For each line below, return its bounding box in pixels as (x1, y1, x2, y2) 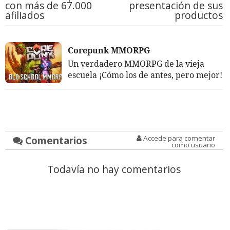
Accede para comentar (141, 133, 215, 143)
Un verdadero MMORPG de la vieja (68, 58, 204, 70)
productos (174, 8, 223, 23)
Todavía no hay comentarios (47, 162, 181, 177)
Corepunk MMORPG (68, 45, 150, 56)
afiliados (5, 8, 44, 23)
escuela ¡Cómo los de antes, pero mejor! (68, 69, 222, 81)
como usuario (171, 140, 215, 150)
